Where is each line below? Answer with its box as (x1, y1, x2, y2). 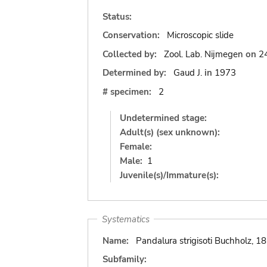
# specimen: (103, 85, 151, 98)
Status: (103, 10, 132, 23)
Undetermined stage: (120, 111, 207, 124)
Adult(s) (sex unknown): (120, 126, 220, 138)
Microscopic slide (166, 29, 234, 41)
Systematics (101, 213, 150, 225)
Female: (120, 140, 152, 153)
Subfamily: (103, 253, 147, 265)
